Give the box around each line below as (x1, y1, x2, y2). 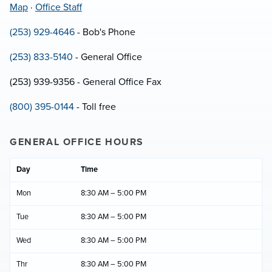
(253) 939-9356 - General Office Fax (10, 75, 161, 88)
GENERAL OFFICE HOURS (10, 135, 144, 148)
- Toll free (74, 100, 116, 113)
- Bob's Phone (75, 25, 135, 38)
